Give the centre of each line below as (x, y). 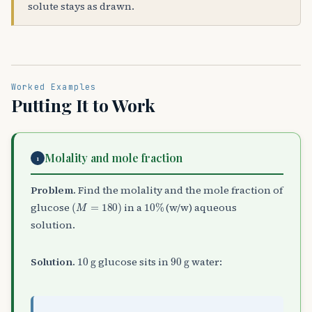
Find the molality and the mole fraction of (179, 190)
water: (206, 262)
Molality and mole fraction (114, 158)
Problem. (53, 190)
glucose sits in (134, 262)
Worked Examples (54, 87)
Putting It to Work (83, 105)
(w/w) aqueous (201, 208)
